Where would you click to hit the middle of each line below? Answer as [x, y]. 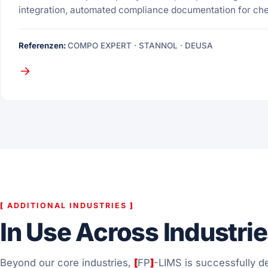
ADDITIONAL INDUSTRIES [67, 205]
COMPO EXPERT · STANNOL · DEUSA [141, 46]
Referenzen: [43, 46]
